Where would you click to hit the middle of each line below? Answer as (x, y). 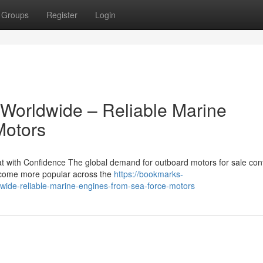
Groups (15, 15)
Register (62, 15)
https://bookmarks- (149, 174)
